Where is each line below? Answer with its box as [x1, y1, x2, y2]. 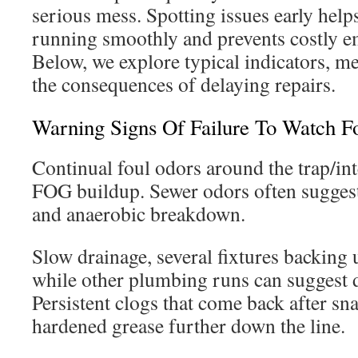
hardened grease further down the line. [32, 312, 345, 339]
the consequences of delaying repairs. [32, 70, 336, 97]
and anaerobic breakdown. [32, 200, 245, 227]
